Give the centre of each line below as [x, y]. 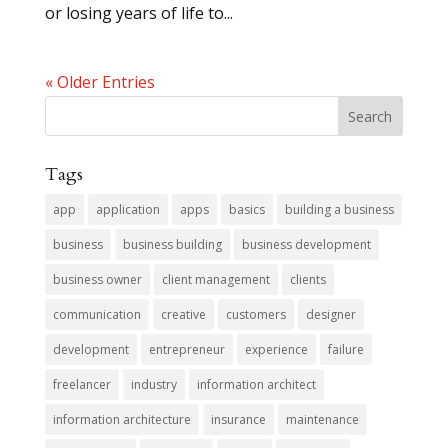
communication [96, 315]
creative [183, 315]
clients [307, 280]
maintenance [322, 420]
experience [276, 350]
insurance [238, 420]
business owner [97, 280]
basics [246, 210]
